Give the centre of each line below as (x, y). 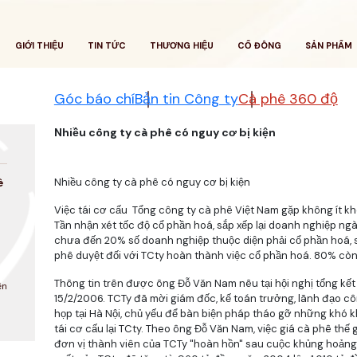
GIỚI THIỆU (39, 45)
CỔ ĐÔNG (259, 45)
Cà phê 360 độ (288, 99)
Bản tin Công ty (186, 99)
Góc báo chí (94, 99)
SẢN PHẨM (328, 45)
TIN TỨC (106, 45)
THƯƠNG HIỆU (181, 45)
